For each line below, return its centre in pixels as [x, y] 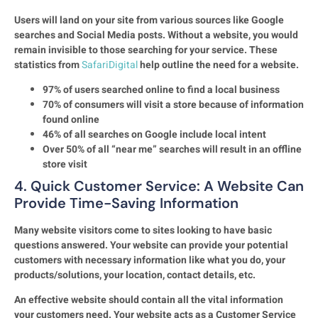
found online [71, 119]
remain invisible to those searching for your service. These [146, 50]
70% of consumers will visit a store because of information [173, 104]
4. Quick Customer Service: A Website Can [159, 186]
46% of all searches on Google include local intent [154, 134]
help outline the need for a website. [218, 65]
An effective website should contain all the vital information [149, 300]
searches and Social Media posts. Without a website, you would [156, 35]
